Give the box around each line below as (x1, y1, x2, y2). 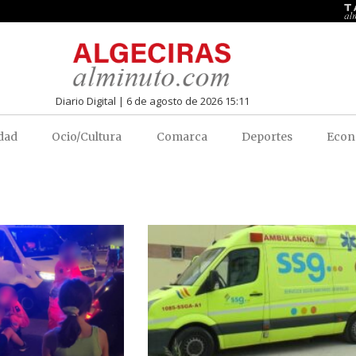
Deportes (242, 129, 292, 144)
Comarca (156, 129, 207, 144)
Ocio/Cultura (52, 129, 122, 144)
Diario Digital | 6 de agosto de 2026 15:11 (55, 93, 250, 108)
